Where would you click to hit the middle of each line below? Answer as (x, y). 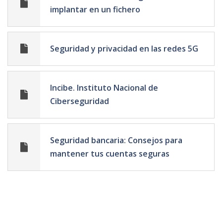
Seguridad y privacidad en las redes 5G (124, 48)
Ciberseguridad (80, 101)
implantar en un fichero (95, 9)
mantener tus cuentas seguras (110, 153)
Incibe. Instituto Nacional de (104, 87)
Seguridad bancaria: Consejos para (116, 140)
